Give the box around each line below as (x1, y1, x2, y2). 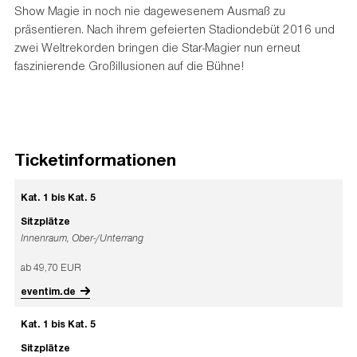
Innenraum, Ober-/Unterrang (21, 230, 144, 244)
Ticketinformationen (14, 147, 176, 171)
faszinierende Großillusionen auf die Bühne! (14, 57, 244, 73)
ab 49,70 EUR (21, 261, 82, 275)
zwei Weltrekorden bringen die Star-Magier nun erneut (14, 38, 300, 55)
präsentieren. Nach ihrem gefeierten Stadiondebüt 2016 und (14, 20, 335, 37)
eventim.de (21, 284, 76, 297)
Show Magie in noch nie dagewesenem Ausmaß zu (14, 2, 285, 18)
